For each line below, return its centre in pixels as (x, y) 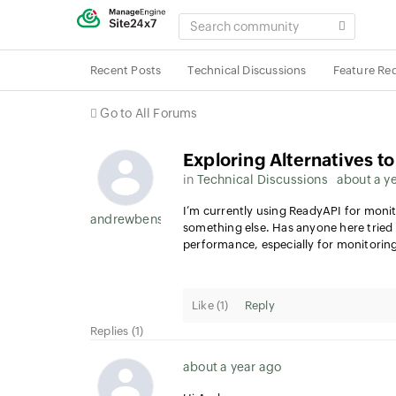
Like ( (206, 305)
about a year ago (232, 367)
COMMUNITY (217, 38)
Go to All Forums (149, 113)
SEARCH (204, 21)
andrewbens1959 (141, 219)
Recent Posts (126, 70)
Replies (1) (117, 331)
